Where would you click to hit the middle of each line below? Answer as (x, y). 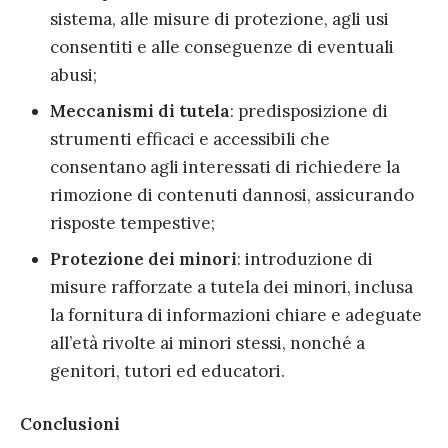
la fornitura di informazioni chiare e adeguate (236, 315)
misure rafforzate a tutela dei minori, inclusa (231, 287)
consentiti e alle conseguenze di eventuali (222, 47)
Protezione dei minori (143, 259)
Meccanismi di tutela (140, 111)
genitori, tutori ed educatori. (167, 371)
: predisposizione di (309, 111)
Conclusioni (70, 424)
